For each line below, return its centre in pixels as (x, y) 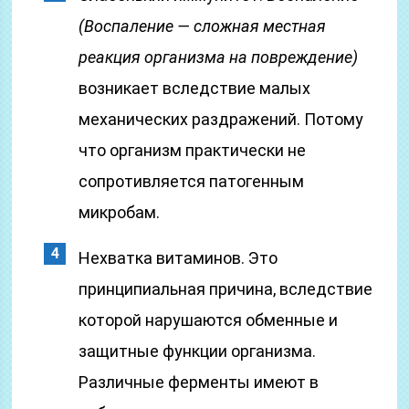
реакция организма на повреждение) (219, 57)
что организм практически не (193, 150)
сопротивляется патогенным (192, 181)
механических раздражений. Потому (221, 119)
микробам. (120, 212)
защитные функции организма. (198, 351)
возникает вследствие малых (195, 88)
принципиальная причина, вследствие (226, 289)
